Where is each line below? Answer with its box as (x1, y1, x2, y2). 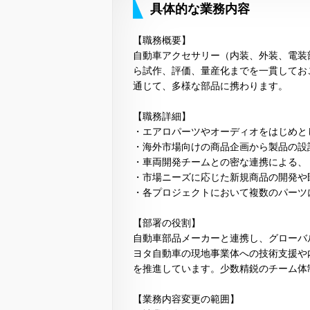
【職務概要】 (133, 34, 191, 46)
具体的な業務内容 (150, 1, 250, 16)
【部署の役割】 (133, 217, 201, 228)
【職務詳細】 (133, 110, 191, 122)
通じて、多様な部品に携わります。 (133, 80, 288, 91)
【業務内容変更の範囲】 (133, 293, 239, 304)
